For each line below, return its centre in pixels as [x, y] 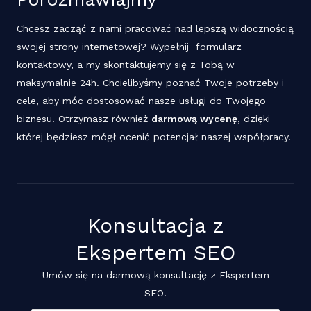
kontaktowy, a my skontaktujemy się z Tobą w [126, 65]
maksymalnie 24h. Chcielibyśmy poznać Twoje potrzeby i [150, 83]
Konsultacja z [155, 226]
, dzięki [254, 119]
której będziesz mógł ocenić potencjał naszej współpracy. [155, 137]
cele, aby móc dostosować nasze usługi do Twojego [141, 101]
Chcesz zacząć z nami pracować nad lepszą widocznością [155, 29]
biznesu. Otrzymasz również [84, 119]
